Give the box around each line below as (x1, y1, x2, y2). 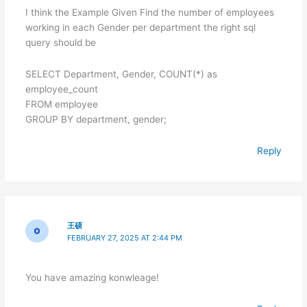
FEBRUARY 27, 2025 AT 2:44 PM (67, 233, 183, 243)
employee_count (25, 84, 98, 95)
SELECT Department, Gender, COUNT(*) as (25, 69, 217, 80)
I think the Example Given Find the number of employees (25, 7, 274, 19)
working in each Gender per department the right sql (25, 22, 256, 34)
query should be (25, 37, 96, 49)
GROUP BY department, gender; (25, 114, 167, 125)
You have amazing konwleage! (25, 272, 159, 284)
